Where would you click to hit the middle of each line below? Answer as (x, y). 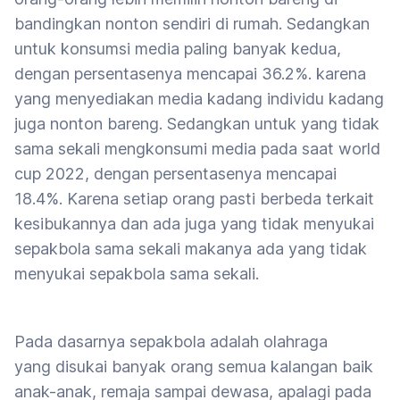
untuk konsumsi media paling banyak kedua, (178, 48)
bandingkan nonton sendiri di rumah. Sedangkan (192, 23)
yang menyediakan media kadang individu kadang (199, 98)
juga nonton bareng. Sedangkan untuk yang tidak (197, 123)
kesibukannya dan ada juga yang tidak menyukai (194, 223)
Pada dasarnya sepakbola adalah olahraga (171, 341)
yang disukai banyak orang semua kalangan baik (194, 366)
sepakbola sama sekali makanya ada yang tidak (191, 248)
